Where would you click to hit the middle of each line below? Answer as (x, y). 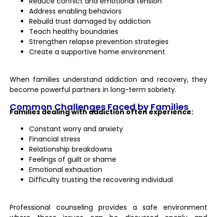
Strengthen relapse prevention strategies (99, 42)
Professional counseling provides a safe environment (108, 207)
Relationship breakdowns (71, 149)
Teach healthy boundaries (74, 32)
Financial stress (55, 139)
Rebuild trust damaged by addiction (90, 22)
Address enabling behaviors (75, 11)
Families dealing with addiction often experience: (101, 112)
